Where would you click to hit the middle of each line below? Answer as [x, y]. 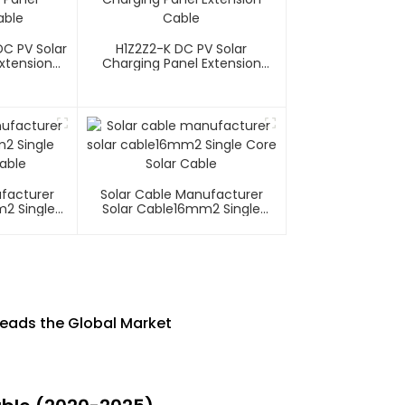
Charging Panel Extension [181, 64]
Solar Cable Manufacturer [181, 195]
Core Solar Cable [182, 224]
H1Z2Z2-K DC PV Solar [182, 49]
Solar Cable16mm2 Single [182, 209]
